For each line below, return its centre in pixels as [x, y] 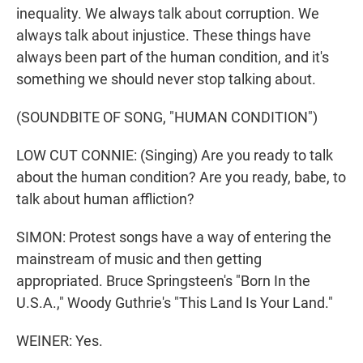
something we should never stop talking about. [166, 79]
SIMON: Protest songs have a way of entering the [174, 237]
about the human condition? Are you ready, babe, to [181, 177]
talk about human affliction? [105, 199]
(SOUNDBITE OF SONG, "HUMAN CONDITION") [167, 117]
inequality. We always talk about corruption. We [168, 14]
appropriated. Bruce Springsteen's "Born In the [163, 281]
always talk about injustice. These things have [164, 36]
